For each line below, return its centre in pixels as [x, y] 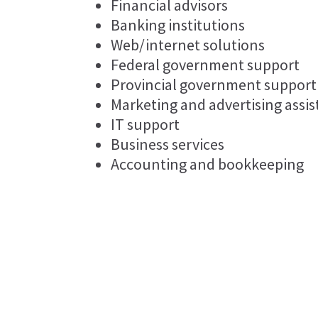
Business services [168, 144]
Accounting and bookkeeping [208, 164]
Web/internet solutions [188, 44]
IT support [146, 124]
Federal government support [205, 64]
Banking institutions [178, 24]
